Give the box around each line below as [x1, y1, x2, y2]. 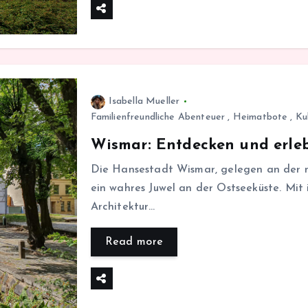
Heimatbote [232, 111, 288, 122]
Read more [104, 236, 164, 247]
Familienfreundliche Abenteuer [90, 111, 225, 122]
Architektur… [90, 201, 155, 212]
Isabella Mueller [108, 96, 180, 107]
